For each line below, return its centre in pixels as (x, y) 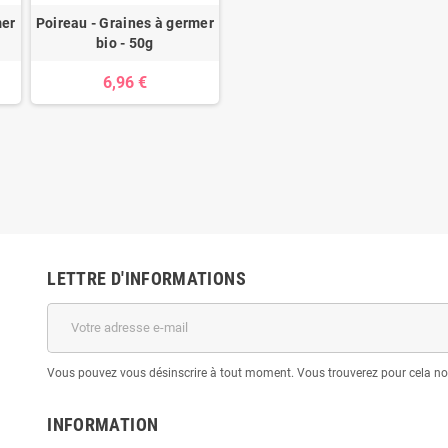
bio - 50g (125, 42)
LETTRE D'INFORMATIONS (146, 278)
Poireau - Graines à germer (124, 22)
